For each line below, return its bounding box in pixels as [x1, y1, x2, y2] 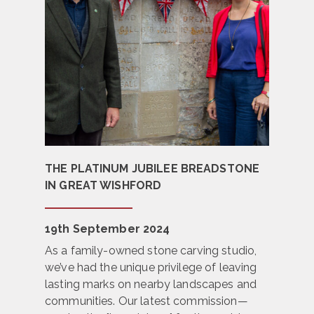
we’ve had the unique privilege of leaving [45, 261, 257, 275]
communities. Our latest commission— [45, 294, 248, 308]
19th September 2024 [45, 222, 170, 236]
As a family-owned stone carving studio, [45, 244, 257, 258]
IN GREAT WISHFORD [45, 179, 162, 193]
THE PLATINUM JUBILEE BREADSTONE [45, 162, 260, 176]
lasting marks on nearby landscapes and [45, 278, 257, 292]
